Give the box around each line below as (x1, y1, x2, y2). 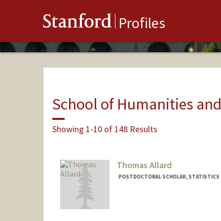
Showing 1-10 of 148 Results (52, 123, 157, 135)
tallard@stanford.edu (117, 207, 181, 217)
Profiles (118, 13, 165, 33)
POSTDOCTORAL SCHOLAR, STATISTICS (118, 173, 220, 181)
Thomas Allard (116, 159, 172, 171)
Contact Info (117, 197, 159, 207)
